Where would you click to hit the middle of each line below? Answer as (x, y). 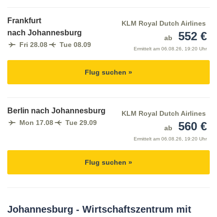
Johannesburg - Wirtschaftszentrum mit (99, 209)
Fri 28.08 (33, 45)
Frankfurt (24, 21)
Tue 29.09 (81, 123)
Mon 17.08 (36, 123)
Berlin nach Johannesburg (56, 111)
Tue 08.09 (75, 45)
